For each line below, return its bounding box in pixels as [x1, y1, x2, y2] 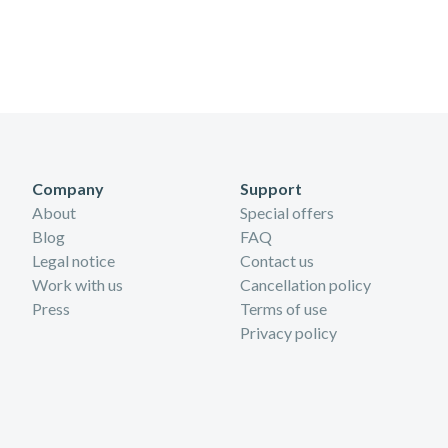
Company [32, 179, 104, 198]
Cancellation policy [240, 275, 371, 294]
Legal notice [32, 251, 115, 270]
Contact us [240, 251, 314, 270]
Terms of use [240, 299, 327, 318]
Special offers [240, 203, 334, 222]
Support [240, 179, 302, 198]
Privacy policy [240, 323, 337, 342]
